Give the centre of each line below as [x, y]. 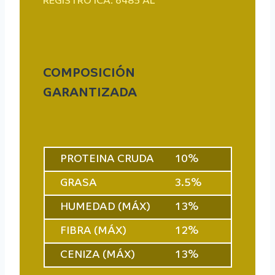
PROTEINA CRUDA [107, 160]
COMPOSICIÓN [89, 73]
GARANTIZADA [90, 93]
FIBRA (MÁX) [93, 231]
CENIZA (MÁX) [97, 255]
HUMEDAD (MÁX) [105, 207]
